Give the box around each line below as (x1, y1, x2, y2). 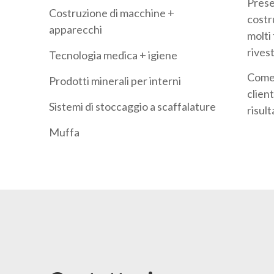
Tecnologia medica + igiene (49, 48, 177, 62)
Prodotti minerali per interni (49, 74, 181, 87)
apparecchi (49, 23, 102, 36)
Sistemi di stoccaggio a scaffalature (49, 100, 216, 113)
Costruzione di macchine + (49, 6, 174, 20)
